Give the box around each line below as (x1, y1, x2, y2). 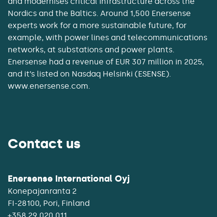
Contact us (8, 136, 80, 152)
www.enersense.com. (8, 81, 90, 91)
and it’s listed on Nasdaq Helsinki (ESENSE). (8, 69, 171, 79)
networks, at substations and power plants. (8, 45, 174, 55)
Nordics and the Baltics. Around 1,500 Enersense (8, 9, 191, 18)
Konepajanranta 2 (8, 186, 77, 196)
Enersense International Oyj (8, 173, 130, 185)
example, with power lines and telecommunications (8, 33, 207, 43)
